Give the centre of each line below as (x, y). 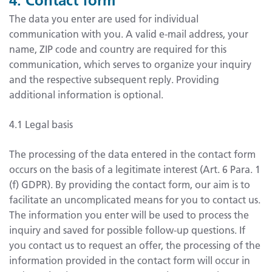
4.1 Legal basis (41, 124)
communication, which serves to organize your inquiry (130, 64)
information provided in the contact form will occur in (130, 260)
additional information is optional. (86, 94)
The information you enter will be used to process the (129, 214)
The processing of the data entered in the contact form (132, 154)
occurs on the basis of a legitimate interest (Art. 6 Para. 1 (135, 169)
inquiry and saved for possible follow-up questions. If (127, 229)
